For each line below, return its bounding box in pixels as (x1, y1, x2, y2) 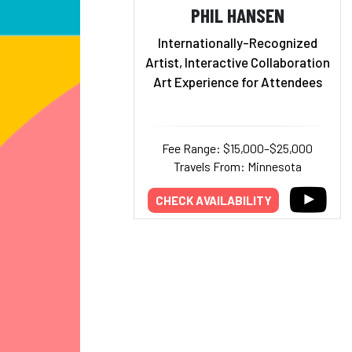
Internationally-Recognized (157, 35, 317, 50)
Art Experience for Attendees (152, 74, 322, 90)
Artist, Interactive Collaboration (145, 54, 330, 70)
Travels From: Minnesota (173, 159, 302, 174)
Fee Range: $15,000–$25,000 (162, 141, 313, 156)
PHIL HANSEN (190, 2, 284, 27)
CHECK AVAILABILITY (155, 192, 272, 207)
